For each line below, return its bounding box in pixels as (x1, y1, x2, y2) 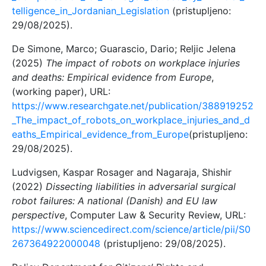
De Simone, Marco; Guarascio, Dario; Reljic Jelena (12, 42, 236, 55)
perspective (12, 208, 65, 221)
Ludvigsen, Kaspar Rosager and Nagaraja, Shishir (12, 166, 232, 178)
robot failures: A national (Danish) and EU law (12, 194, 217, 207)
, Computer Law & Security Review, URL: (65, 208, 246, 221)
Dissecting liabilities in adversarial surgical (46, 180, 236, 192)
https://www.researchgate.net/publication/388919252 (12, 99, 254, 112)
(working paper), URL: (12, 85, 110, 97)
